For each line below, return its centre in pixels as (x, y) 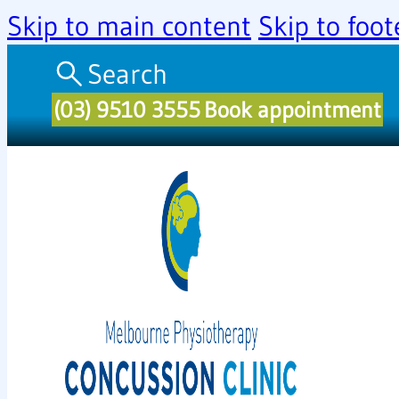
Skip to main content (129, 26)
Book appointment (293, 110)
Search (128, 74)
